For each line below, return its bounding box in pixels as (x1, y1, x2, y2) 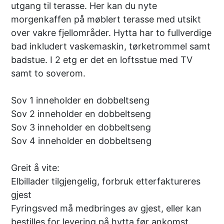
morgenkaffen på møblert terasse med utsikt (11, 13, 201, 24)
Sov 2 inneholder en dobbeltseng (11, 108, 151, 119)
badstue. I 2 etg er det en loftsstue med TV (11, 54, 193, 65)
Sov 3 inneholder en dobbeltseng (11, 121, 151, 132)
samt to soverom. (11, 67, 88, 78)
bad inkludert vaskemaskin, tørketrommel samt (11, 40, 211, 51)
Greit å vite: (11, 162, 60, 173)
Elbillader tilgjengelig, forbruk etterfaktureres (11, 175, 201, 186)
